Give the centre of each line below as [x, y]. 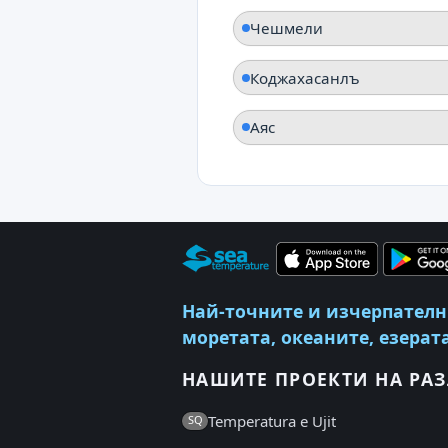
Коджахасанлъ [305, 77]
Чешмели [286, 28]
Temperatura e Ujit [272, 421]
